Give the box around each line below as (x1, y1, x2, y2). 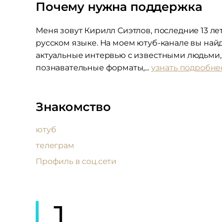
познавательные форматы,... (36, 63, 151, 72)
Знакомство (36, 100, 111, 114)
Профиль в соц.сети (36, 157, 117, 166)
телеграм (36, 141, 74, 150)
